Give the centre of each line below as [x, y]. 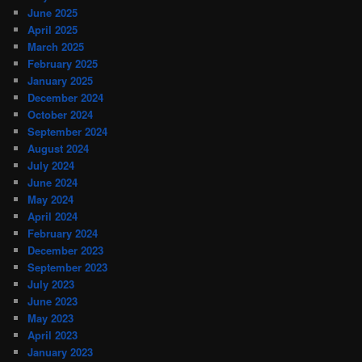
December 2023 [66, 250]
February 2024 [63, 233]
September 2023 [68, 267]
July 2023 [51, 284]
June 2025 [53, 12]
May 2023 [51, 318]
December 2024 [66, 97]
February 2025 [63, 63]
